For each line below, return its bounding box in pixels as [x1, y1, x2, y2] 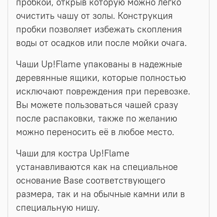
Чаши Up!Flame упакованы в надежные [16, 58, 182, 70]
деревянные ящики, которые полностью [16, 72, 186, 83]
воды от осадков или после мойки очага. [16, 37, 187, 48]
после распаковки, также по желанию [16, 112, 177, 124]
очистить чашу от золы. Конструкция [16, 10, 173, 21]
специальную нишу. [16, 201, 100, 213]
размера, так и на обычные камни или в [16, 188, 185, 200]
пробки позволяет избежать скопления [16, 23, 182, 35]
